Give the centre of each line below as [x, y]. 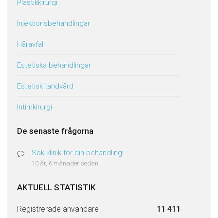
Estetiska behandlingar [54, 65]
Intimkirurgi [35, 107]
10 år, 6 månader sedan [65, 163]
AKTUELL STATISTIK [56, 187]
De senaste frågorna [55, 131]
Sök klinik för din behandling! [78, 153]
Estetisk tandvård [45, 86]
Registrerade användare [58, 209]
